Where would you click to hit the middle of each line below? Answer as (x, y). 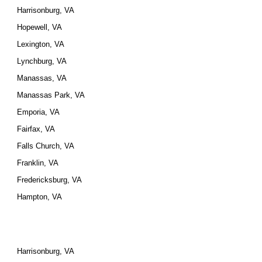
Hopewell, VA (40, 27)
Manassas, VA (42, 78)
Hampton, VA (40, 197)
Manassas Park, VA (51, 95)
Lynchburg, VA (42, 61)
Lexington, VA (41, 44)
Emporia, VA (39, 112)
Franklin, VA (38, 163)
